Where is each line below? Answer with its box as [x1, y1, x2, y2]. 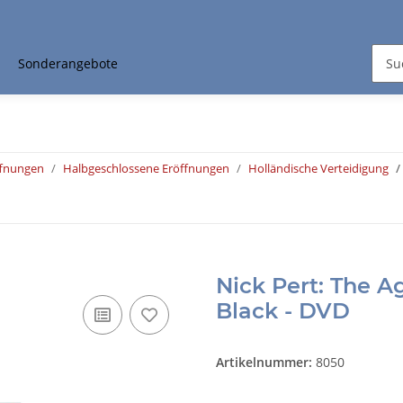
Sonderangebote [17, 55, 118, 73]
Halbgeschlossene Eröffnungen [63, 160, 229, 177]
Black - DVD [216, 298, 350, 325]
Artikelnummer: [216, 354, 316, 372]
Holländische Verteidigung [248, 160, 389, 177]
